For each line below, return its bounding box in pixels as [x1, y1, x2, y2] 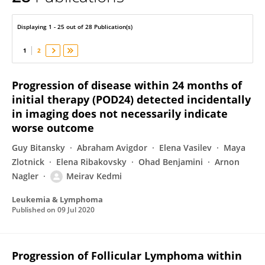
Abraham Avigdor [77, 142, 147, 153]
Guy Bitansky [12, 142, 65, 153]
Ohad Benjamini [138, 156, 203, 167]
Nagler [12, 170, 38, 182]
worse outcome [12, 121, 94, 135]
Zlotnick [12, 156, 44, 167]
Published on [12, 205, 57, 215]
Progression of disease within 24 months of [12, 78, 242, 92]
